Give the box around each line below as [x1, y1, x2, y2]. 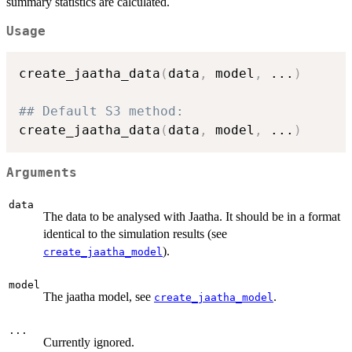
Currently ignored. [43, 335, 134, 350]
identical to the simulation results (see [43, 227, 227, 241]
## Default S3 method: [19, 104, 184, 119]
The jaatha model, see [43, 290, 154, 304]
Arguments [6, 165, 77, 180]
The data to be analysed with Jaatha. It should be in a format [43, 210, 340, 224]
